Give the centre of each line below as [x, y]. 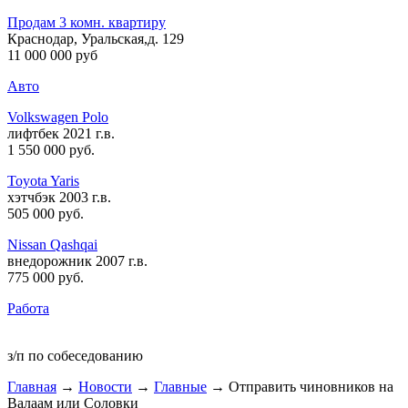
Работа [28, 308]
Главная [32, 387]
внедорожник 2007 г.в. [77, 261]
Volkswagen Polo [58, 117]
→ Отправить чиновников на [300, 387]
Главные [180, 387]
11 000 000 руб [52, 55]
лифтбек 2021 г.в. [61, 133]
